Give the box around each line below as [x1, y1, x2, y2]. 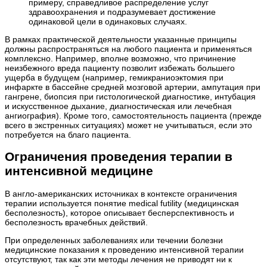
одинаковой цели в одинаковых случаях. [29, 17, 187, 27]
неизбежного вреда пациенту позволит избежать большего [5, 63, 235, 73]
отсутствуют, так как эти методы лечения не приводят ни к [5, 254, 232, 264]
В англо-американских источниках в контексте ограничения [5, 188, 237, 198]
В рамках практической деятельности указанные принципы [5, 35, 237, 45]
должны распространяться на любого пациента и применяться [5, 44, 252, 54]
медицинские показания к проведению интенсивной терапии [5, 244, 244, 254]
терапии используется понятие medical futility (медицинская [5, 198, 239, 208]
